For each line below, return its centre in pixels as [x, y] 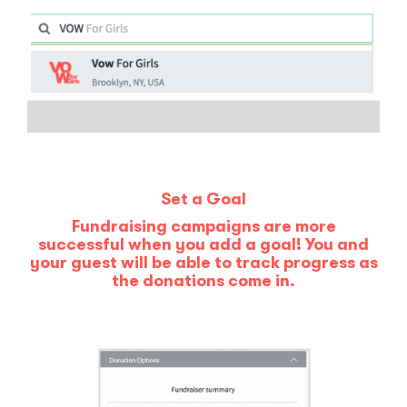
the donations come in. [203, 281]
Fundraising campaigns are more [203, 227]
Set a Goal [203, 199]
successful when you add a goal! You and [203, 245]
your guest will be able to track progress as [203, 263]
